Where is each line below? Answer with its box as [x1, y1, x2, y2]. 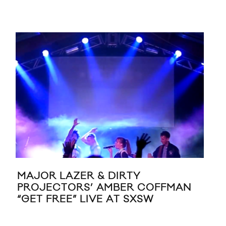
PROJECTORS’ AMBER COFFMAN [17, 181, 191, 194]
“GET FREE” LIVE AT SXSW [17, 193, 154, 205]
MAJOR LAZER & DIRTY [17, 169, 141, 182]
